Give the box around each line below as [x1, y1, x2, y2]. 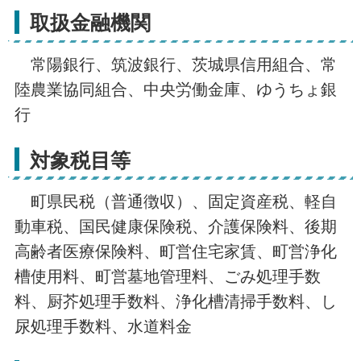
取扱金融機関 [29, 11, 151, 35]
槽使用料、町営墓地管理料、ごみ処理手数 [14, 268, 321, 286]
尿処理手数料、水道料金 [14, 317, 192, 336]
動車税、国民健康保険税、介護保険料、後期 [14, 218, 337, 236]
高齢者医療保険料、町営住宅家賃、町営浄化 [14, 243, 337, 261]
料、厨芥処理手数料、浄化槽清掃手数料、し [14, 293, 337, 311]
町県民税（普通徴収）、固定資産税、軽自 [14, 193, 337, 211]
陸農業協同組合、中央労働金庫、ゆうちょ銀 [14, 80, 337, 98]
